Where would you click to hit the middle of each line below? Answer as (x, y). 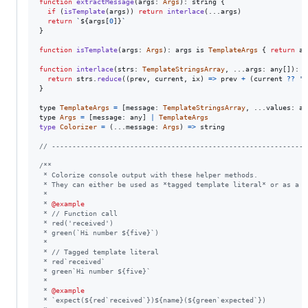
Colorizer (78, 126)
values (278, 107)
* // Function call (78, 213)
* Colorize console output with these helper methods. (148, 175)
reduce (109, 78)
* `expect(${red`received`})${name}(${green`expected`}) (153, 300)
